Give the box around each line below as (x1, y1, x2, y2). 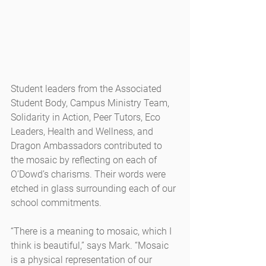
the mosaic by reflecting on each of (11, 154, 159, 166)
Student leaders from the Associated (11, 83, 164, 95)
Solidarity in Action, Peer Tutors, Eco (11, 112, 163, 123)
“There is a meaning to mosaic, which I (11, 226, 174, 237)
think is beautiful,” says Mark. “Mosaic (11, 240, 171, 252)
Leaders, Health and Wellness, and (11, 126, 156, 138)
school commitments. (11, 197, 102, 209)
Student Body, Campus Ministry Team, (11, 97, 172, 109)
